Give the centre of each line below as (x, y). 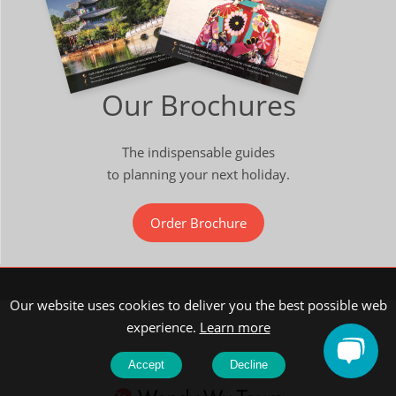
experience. (163, 327)
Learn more (235, 327)
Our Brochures (198, 105)
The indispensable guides (198, 152)
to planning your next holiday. (198, 175)
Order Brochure (198, 223)
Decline (249, 365)
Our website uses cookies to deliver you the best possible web (198, 305)
